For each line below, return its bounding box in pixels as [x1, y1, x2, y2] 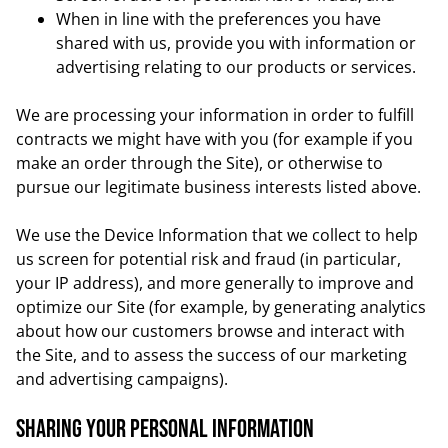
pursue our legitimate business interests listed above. [16, 176, 421, 198]
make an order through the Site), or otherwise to [16, 152, 383, 174]
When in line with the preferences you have [56, 8, 381, 30]
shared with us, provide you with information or [56, 32, 416, 54]
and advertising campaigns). [16, 368, 228, 390]
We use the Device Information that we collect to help [16, 224, 418, 246]
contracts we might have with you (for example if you [16, 128, 413, 150]
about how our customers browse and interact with [16, 320, 405, 342]
